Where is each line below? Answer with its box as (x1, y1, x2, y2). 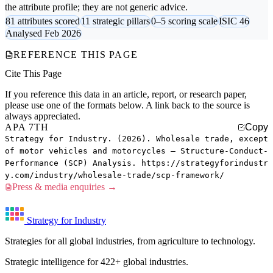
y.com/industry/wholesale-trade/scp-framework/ (5, 171, 224, 180)
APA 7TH (5, 122, 49, 133)
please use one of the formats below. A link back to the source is (5, 100, 250, 111)
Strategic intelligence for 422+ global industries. (5, 257, 188, 268)
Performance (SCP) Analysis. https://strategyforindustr (5, 158, 268, 168)
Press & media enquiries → (12, 182, 117, 193)
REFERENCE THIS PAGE (13, 49, 138, 60)
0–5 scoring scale (151, 16, 218, 27)
